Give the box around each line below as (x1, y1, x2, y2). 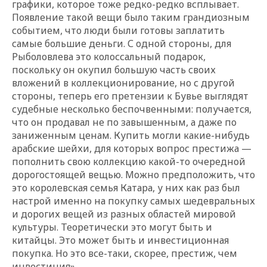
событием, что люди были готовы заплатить (12, 23, 225, 37)
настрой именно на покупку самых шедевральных (12, 194, 255, 207)
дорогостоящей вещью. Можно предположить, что (12, 167, 255, 181)
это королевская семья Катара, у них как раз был (12, 181, 240, 194)
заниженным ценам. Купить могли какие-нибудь (12, 128, 250, 142)
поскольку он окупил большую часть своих (12, 63, 216, 76)
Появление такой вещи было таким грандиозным (12, 10, 250, 24)
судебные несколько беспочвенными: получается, (12, 102, 252, 116)
